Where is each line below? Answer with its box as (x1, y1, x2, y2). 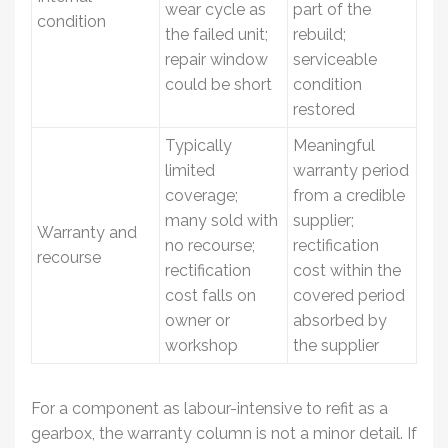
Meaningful (293, 135, 375, 155)
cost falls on (165, 285, 256, 305)
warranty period (293, 160, 409, 180)
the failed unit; (165, 24, 268, 44)
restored (293, 99, 355, 119)
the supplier (293, 335, 379, 355)
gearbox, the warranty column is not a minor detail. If (31, 423, 417, 443)
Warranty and (37, 222, 137, 242)
